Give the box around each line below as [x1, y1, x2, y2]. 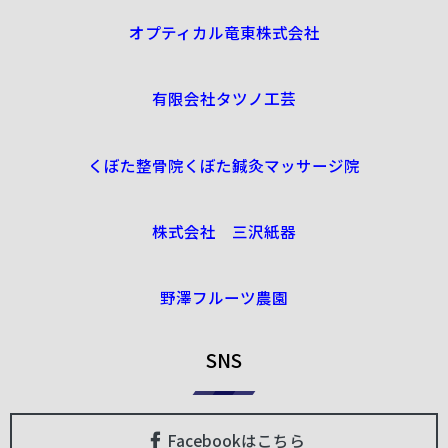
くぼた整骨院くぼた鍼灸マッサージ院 [88, 153, 360, 176]
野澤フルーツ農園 [160, 285, 288, 308]
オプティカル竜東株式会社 [128, 21, 320, 44]
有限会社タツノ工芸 [152, 87, 296, 110]
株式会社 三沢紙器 [152, 219, 296, 242]
